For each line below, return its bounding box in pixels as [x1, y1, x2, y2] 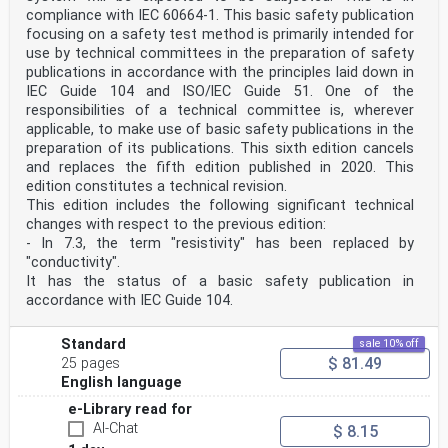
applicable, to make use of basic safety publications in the [26, 121, 414, 138]
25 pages [61, 355, 121, 372]
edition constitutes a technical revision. [26, 178, 287, 195]
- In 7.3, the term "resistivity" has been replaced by [26, 235, 414, 252]
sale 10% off [359, 337, 419, 350]
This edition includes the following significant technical [26, 197, 414, 214]
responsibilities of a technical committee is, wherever [26, 102, 414, 119]
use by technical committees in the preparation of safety [26, 45, 414, 62]
